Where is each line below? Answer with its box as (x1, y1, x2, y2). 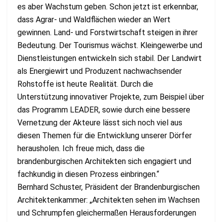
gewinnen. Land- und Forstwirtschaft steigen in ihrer (17, 27, 198, 37)
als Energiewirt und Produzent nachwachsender (17, 66, 182, 76)
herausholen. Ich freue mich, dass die (17, 143, 145, 153)
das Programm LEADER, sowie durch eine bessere (17, 105, 190, 114)
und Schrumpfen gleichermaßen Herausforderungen (17, 208, 196, 218)
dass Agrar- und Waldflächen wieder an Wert (17, 14, 170, 24)
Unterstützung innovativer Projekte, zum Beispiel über (17, 92, 204, 102)
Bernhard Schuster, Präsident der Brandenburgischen (17, 182, 200, 192)
